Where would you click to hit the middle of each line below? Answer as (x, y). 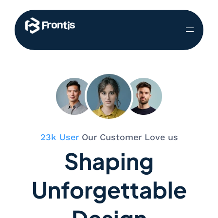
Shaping (109, 160)
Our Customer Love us (128, 137)
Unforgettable (109, 189)
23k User (59, 137)
